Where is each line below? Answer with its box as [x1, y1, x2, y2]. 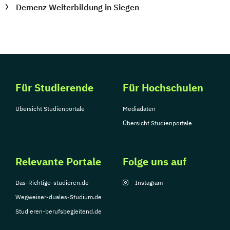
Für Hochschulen [123, 81, 203, 94]
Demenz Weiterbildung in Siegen [16, 2, 140, 12]
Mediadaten [123, 105, 156, 112]
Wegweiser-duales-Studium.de [15, 193, 102, 201]
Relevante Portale [15, 155, 101, 168]
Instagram [135, 179, 163, 186]
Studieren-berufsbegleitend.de [15, 207, 102, 215]
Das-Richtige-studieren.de [15, 179, 89, 186]
